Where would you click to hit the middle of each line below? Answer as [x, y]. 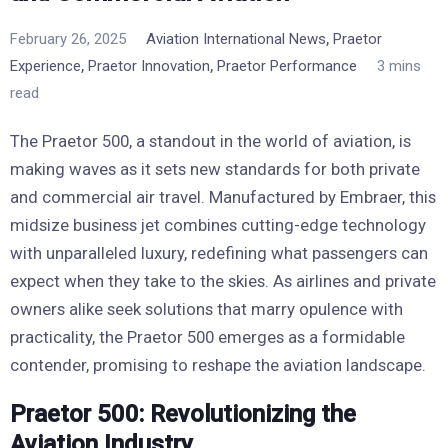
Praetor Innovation [149, 65]
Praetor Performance [287, 65]
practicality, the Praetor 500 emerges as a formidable [207, 336]
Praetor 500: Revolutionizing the [183, 413]
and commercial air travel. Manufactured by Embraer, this [223, 196]
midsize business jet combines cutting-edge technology [218, 224]
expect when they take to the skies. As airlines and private [223, 280]
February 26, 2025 [68, 38]
